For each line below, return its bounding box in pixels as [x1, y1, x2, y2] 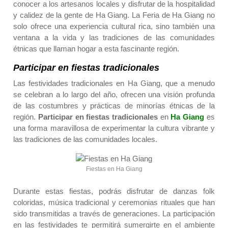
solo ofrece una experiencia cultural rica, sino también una [13, 22, 215, 31]
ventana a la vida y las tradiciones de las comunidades [13, 33, 215, 42]
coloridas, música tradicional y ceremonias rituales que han [13, 198, 215, 207]
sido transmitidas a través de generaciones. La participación [13, 209, 215, 218]
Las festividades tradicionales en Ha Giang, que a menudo [13, 79, 215, 88]
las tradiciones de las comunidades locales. [13, 135, 158, 144]
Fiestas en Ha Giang [85, 165, 142, 173]
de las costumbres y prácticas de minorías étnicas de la [13, 101, 215, 110]
